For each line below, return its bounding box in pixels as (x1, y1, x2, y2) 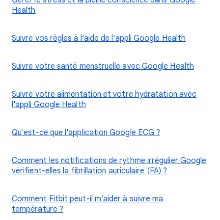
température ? (12, 204, 64, 214)
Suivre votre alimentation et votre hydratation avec (12, 89, 197, 99)
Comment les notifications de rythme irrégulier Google (12, 156, 207, 165)
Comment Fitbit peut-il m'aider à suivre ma (12, 194, 164, 204)
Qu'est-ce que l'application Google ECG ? (12, 128, 161, 137)
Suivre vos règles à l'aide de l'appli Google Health (12, 33, 186, 43)
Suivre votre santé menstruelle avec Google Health (12, 61, 194, 71)
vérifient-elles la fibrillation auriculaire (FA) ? (12, 166, 167, 176)
